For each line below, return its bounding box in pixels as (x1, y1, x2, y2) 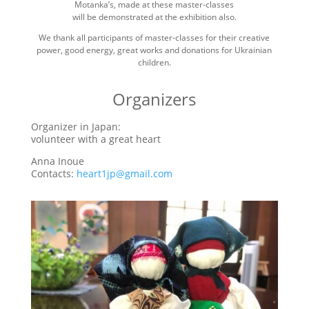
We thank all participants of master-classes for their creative (39, 32, 270, 43)
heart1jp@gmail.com (76, 167, 172, 180)
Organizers (112, 88, 197, 110)
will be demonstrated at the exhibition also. (72, 11, 237, 23)
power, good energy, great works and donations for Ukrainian (37, 44, 272, 56)
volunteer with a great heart (30, 132, 161, 146)
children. (137, 57, 171, 68)
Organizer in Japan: (30, 120, 121, 133)
